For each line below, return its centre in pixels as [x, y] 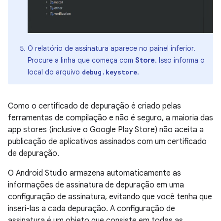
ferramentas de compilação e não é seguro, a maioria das [110, 118]
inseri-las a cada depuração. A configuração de [92, 208]
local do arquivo [55, 72]
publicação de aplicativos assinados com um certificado [107, 141]
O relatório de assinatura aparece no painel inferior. [111, 48]
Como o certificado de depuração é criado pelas [94, 106]
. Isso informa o [180, 60]
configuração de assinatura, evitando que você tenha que [110, 197]
